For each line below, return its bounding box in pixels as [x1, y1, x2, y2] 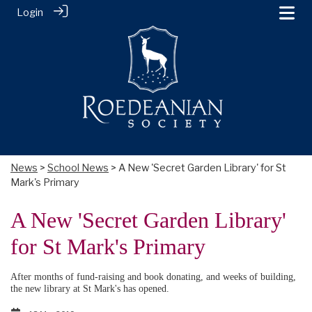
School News [47, 162, 109, 174]
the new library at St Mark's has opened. [10, 283, 169, 294]
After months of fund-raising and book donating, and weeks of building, [10, 271, 296, 282]
